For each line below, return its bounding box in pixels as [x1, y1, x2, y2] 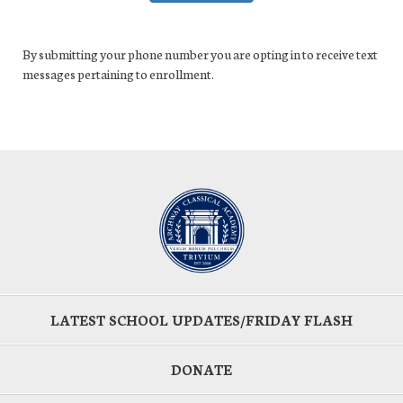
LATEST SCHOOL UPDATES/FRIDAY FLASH [50, 310, 353, 330]
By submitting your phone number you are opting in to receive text [22, 45, 378, 63]
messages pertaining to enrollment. [22, 65, 214, 83]
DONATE [171, 360, 232, 380]
